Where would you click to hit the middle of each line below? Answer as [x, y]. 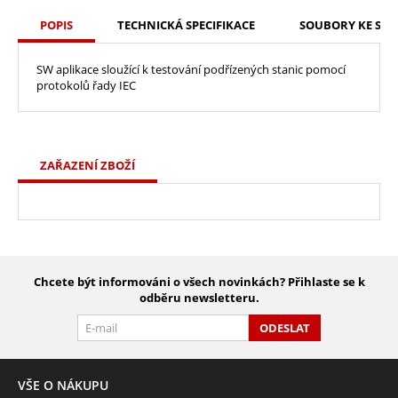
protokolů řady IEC [86, 85]
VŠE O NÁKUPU [63, 385]
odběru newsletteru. [199, 297]
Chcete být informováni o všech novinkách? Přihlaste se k [199, 281]
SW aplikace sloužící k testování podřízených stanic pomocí [191, 69]
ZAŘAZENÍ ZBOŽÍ [88, 165]
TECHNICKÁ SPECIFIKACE [186, 24]
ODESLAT [285, 327]
